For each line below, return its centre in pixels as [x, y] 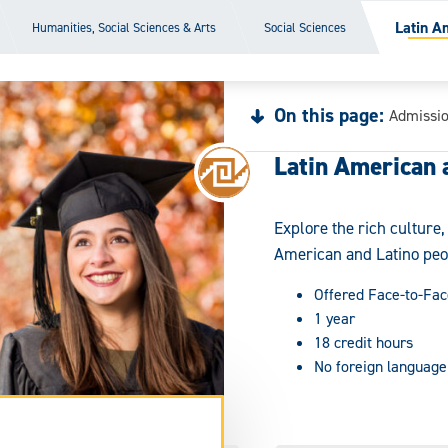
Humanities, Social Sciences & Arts [124, 27]
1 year [334, 318]
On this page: [329, 115]
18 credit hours [363, 342]
